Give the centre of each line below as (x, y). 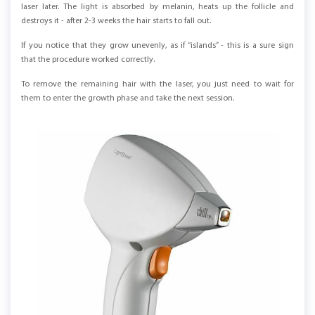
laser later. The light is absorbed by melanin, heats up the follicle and (157, 7)
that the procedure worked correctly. (88, 59)
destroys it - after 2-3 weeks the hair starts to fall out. (116, 21)
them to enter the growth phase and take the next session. (128, 98)
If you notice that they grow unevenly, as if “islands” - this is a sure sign (157, 45)
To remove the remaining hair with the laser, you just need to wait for (157, 84)
